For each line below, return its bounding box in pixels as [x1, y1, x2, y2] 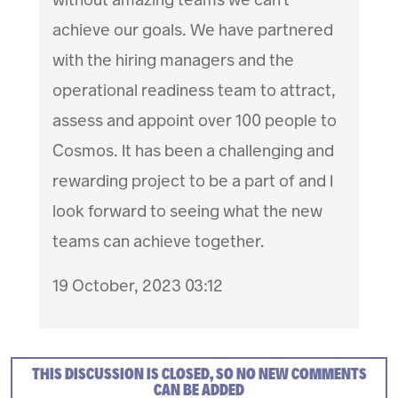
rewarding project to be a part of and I [52, 170, 334, 193]
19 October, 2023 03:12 [52, 275, 224, 298]
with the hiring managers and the [52, 49, 295, 72]
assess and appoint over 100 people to [52, 109, 338, 132]
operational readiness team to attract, [52, 79, 337, 102]
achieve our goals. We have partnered [52, 19, 334, 42]
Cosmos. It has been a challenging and [52, 139, 335, 163]
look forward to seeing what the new [52, 200, 323, 223]
